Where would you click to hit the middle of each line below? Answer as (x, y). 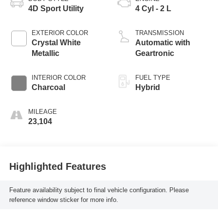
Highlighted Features (57, 166)
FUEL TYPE (153, 78)
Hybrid (148, 88)
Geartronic (155, 54)
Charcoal (48, 88)
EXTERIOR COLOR (60, 33)
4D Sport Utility (56, 9)
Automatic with (163, 43)
